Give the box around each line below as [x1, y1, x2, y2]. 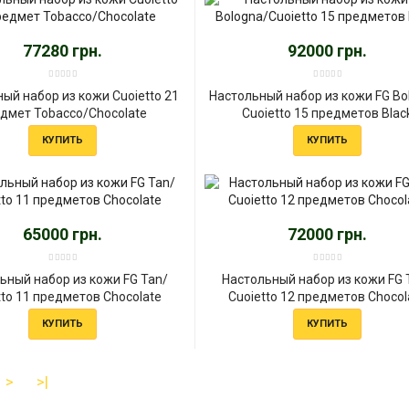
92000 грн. [288, 40, 368, 60]
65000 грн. [23, 224, 103, 244]
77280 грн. [23, 40, 103, 60]
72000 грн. [288, 224, 368, 244]
